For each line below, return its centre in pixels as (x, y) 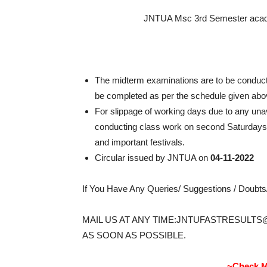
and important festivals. (140, 142)
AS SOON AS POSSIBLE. (134, 235)
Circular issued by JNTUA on (153, 157)
